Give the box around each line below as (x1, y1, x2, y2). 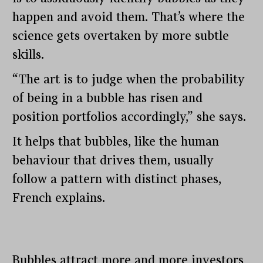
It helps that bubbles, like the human (12, 134, 220, 149)
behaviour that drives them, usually (12, 153, 214, 168)
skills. (12, 48, 45, 62)
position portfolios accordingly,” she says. (12, 110, 247, 124)
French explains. (12, 191, 109, 205)
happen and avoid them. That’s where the (12, 10, 245, 25)
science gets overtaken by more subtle (12, 29, 230, 43)
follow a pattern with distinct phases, (12, 172, 222, 187)
